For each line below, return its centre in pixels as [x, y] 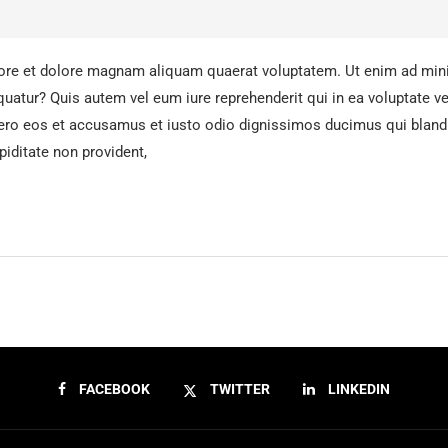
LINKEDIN [359, 389]
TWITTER [240, 389]
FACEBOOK [114, 389]
